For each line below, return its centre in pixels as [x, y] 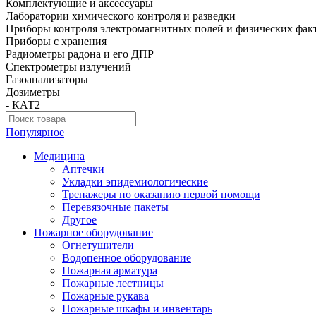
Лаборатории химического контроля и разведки [121, 16]
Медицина [59, 157]
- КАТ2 [23, 105]
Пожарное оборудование [93, 233]
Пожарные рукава [105, 296]
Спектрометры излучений [68, 67]
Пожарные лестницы [113, 284]
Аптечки [83, 169]
